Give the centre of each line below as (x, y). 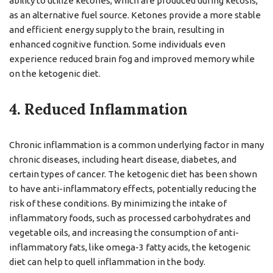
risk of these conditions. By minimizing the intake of (118, 203)
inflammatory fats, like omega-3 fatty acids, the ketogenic (130, 247)
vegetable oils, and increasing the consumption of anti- (124, 232)
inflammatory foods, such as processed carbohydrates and (130, 218)
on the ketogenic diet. (55, 73)
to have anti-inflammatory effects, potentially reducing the (133, 189)
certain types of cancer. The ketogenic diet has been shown (133, 174)
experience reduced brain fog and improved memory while (132, 59)
